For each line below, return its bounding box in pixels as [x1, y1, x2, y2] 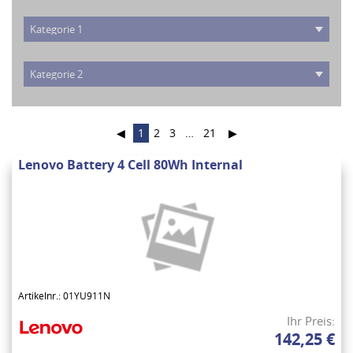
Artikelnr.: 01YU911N [18, 289, 110, 303]
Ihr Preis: [287, 313, 335, 329]
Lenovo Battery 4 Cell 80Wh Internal [18, 156, 243, 174]
